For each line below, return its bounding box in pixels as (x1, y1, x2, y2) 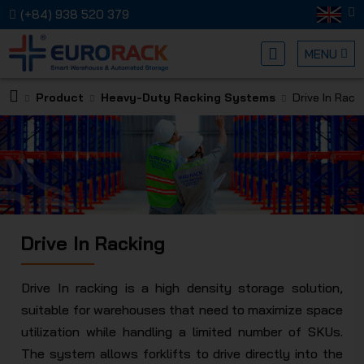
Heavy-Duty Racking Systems (101, 89, 276, 105)
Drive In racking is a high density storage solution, (21, 279, 343, 297)
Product (36, 89, 84, 105)
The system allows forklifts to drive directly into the (21, 345, 343, 362)
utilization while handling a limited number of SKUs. (21, 323, 343, 340)
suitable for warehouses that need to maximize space (21, 301, 343, 318)
